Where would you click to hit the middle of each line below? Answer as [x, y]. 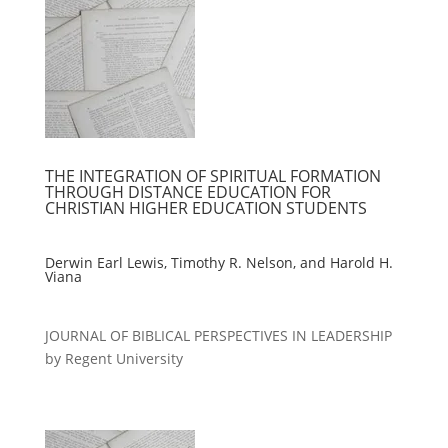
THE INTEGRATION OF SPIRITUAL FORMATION [212, 176]
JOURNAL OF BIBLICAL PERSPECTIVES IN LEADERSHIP [218, 335]
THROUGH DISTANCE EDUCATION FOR [187, 192]
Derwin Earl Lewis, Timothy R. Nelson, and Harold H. [218, 262]
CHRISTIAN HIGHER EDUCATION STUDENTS [205, 208]
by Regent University [113, 358]
